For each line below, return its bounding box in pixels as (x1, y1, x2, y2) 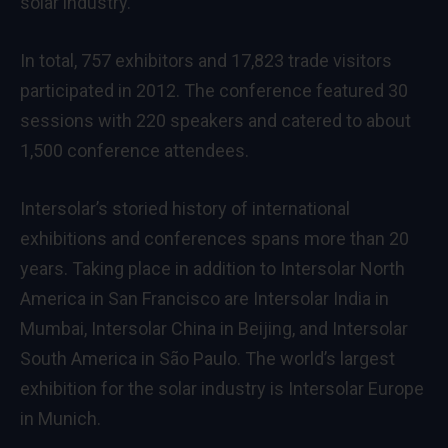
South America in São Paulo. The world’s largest (20, 347, 395, 369)
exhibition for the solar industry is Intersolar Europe (20, 377, 424, 399)
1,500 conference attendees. (20, 139, 249, 161)
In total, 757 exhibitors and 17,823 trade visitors (20, 49, 392, 71)
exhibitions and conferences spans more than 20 (20, 227, 409, 249)
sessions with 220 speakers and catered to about (20, 109, 411, 131)
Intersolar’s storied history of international (20, 197, 350, 219)
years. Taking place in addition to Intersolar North (20, 257, 405, 279)
